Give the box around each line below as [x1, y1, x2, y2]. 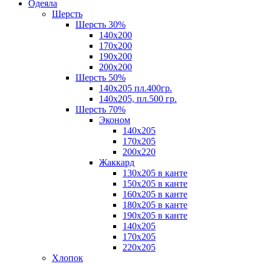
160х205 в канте [123, 189, 187, 200]
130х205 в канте [123, 168, 187, 179]
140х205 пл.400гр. [99, 83, 172, 94]
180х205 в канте [123, 200, 187, 210]
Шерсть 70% [75, 104, 126, 115]
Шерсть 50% [75, 72, 126, 83]
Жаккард [99, 157, 134, 168]
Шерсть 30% [75, 19, 126, 30]
